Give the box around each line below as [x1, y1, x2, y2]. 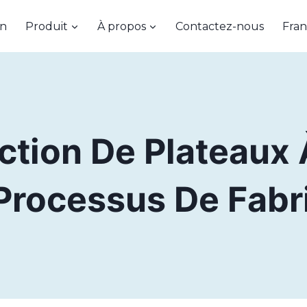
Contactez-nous [175, 19, 265, 33]
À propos [97, 19, 146, 33]
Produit [25, 19, 68, 33]
